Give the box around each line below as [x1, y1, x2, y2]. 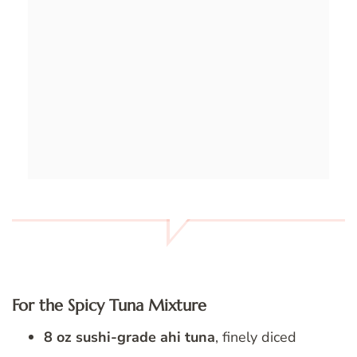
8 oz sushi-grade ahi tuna [44, 328, 215, 347]
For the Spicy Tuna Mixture [12, 295, 206, 316]
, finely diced [215, 328, 296, 347]
